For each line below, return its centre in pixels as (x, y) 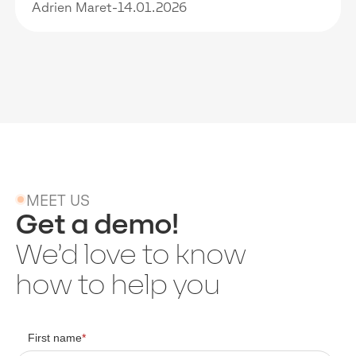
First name (55, 338)
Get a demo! (97, 224)
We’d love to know (131, 254)
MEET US (58, 200)
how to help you (118, 284)
